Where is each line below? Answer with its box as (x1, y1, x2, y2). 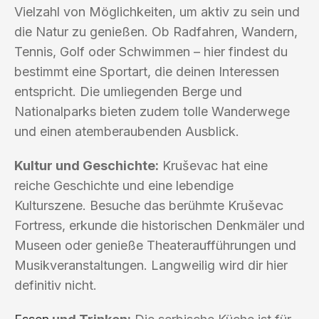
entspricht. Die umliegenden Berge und (14, 83, 242, 99)
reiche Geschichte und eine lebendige (14, 177, 234, 193)
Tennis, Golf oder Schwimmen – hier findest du (14, 43, 288, 59)
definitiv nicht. (14, 277, 97, 293)
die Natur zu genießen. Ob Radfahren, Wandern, (14, 23, 298, 39)
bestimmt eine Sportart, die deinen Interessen (14, 63, 279, 79)
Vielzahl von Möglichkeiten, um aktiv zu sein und (14, 4, 300, 19)
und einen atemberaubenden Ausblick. (14, 123, 239, 139)
